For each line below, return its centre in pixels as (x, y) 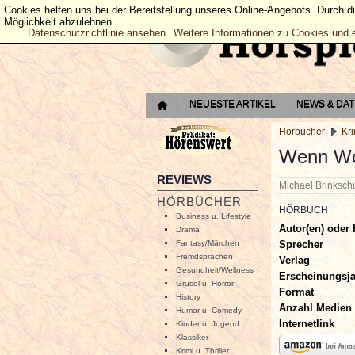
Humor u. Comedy (209, 310)
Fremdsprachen (204, 256)
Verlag (294, 260)
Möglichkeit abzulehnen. (59, 22)
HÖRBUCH (303, 210)
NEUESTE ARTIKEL (233, 104)
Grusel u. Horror (205, 283)
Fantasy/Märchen (208, 243)
